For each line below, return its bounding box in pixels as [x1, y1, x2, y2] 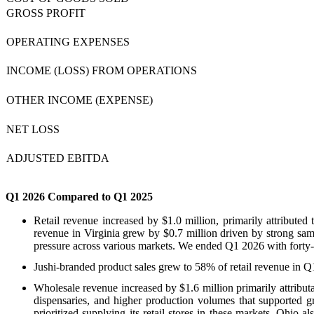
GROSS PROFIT [6, 6, 86, 19]
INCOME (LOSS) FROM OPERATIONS [6, 64, 197, 76]
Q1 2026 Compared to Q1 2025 [6, 190, 153, 203]
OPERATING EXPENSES [6, 35, 130, 48]
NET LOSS [6, 123, 60, 135]
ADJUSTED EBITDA [6, 151, 109, 164]
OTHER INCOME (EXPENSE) [6, 93, 153, 106]
